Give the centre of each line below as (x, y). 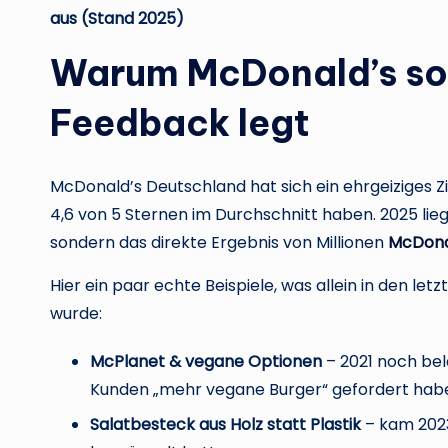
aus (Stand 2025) (117, 19)
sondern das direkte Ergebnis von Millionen (219, 243)
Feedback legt (180, 123)
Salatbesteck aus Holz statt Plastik (225, 424)
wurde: (76, 314)
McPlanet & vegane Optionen (206, 362)
